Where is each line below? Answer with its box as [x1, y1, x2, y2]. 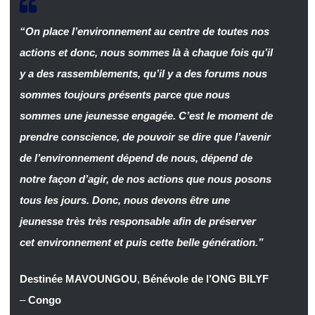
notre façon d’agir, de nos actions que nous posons [19, 172, 271, 185]
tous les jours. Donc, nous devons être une [19, 193, 230, 206]
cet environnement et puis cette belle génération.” [19, 236, 264, 248]
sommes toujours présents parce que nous [19, 88, 230, 101]
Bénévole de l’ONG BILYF [142, 273, 269, 285]
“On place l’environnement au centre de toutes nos [19, 25, 269, 37]
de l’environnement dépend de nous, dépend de [19, 151, 252, 164]
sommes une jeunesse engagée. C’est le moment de [19, 109, 273, 122]
